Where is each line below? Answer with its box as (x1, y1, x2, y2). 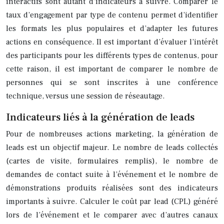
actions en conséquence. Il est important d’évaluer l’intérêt (6, 36, 218, 47)
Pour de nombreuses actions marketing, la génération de (6, 128, 218, 139)
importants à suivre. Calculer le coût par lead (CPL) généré (6, 196, 218, 206)
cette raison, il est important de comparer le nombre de (6, 63, 218, 74)
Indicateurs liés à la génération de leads (6, 110, 194, 124)
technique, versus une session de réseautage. (6, 90, 164, 101)
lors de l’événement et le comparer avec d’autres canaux (6, 209, 218, 220)
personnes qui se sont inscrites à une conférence (6, 77, 218, 87)
